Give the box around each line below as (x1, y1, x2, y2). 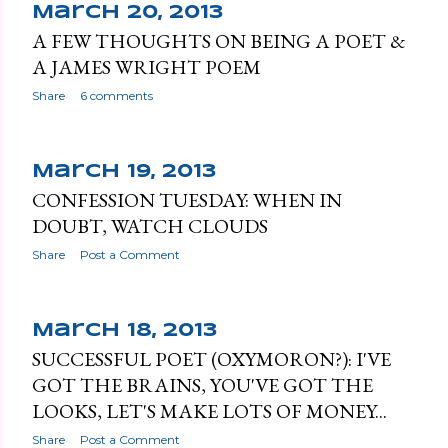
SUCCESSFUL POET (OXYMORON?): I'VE (32, 345, 391, 372)
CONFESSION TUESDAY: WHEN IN (32, 186, 342, 213)
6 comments (80, 87, 153, 103)
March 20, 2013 (32, 3, 223, 22)
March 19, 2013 (32, 162, 216, 181)
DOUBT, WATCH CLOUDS (32, 212, 268, 239)
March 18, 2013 (32, 321, 217, 340)
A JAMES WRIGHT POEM (32, 53, 261, 80)
